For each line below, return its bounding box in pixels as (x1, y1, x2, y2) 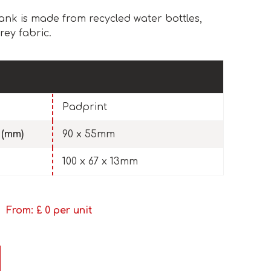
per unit (53, 205, 93, 217)
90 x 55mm (62, 129, 115, 140)
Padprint (62, 102, 107, 113)
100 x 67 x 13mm (62, 156, 138, 168)
